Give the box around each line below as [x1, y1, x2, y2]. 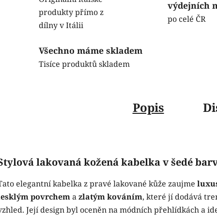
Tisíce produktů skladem [39, 59, 130, 69]
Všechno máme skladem [39, 45, 142, 56]
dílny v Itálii [39, 19, 83, 31]
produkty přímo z [39, 6, 104, 17]
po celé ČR [168, 14, 206, 24]
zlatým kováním [78, 191, 142, 202]
